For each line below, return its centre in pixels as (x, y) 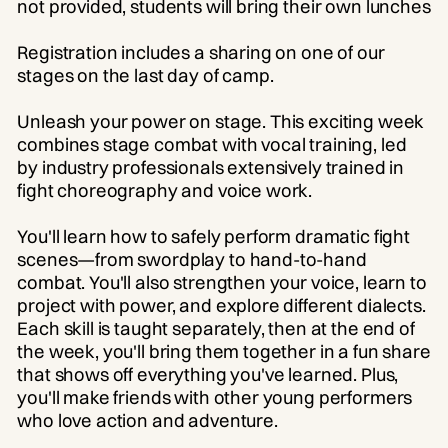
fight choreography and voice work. (165, 190)
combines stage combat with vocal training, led (212, 144)
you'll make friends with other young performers (215, 397)
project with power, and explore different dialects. (221, 305)
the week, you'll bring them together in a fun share (224, 351)
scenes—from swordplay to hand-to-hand (192, 259)
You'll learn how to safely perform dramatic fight (213, 236)
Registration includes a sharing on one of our (201, 52)
